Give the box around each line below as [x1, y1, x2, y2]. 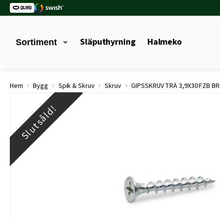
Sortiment [16, 37, 57, 47]
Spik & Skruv [58, 81, 95, 91]
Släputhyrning [80, 36, 136, 48]
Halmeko [147, 36, 182, 48]
